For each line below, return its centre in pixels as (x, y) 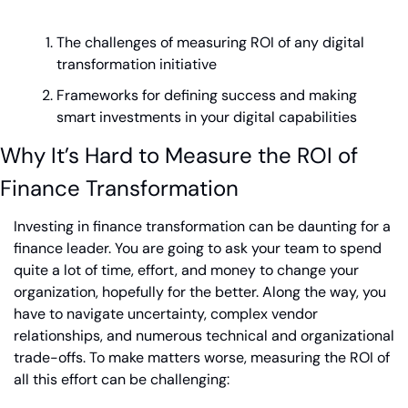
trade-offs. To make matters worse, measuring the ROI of (202, 357)
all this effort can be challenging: (122, 379)
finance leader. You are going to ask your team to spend (198, 248)
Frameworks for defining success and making (207, 95)
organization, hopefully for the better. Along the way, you (200, 292)
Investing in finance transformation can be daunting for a (202, 226)
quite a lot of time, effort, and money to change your (186, 270)
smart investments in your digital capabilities (207, 117)
